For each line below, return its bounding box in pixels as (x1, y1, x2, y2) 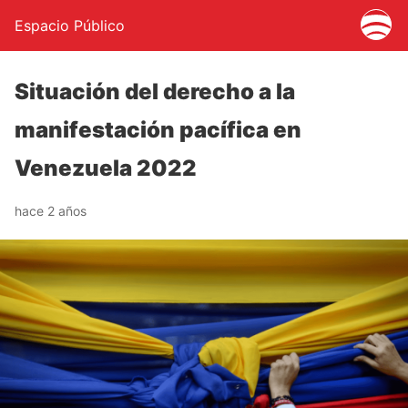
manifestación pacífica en (15, 117, 301, 143)
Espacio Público (15, 16, 125, 35)
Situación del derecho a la (15, 78, 295, 105)
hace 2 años (15, 203, 87, 219)
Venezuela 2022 (15, 155, 197, 181)
